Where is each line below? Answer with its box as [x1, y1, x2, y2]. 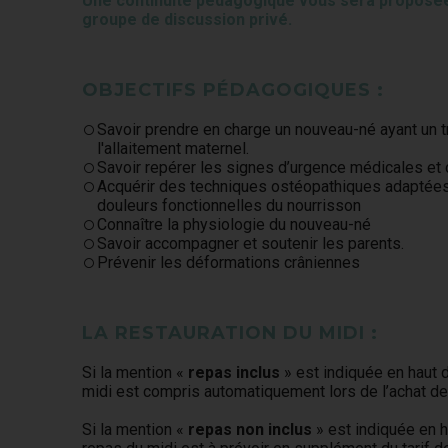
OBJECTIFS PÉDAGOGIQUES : [82, 79, 385, 101]
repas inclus [188, 363, 281, 382]
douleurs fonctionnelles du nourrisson [97, 196, 362, 215]
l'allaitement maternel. [97, 139, 250, 158]
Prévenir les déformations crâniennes [97, 253, 361, 272]
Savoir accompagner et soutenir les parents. [97, 234, 405, 253]
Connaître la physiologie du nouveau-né [97, 215, 372, 234]
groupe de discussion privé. [82, 10, 293, 29]
